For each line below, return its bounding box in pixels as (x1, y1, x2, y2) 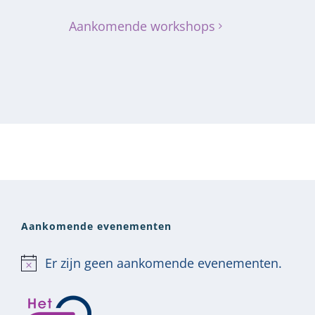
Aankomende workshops (69, 17, 215, 34)
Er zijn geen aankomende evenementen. (45, 255, 282, 271)
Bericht (20, 263, 63, 281)
